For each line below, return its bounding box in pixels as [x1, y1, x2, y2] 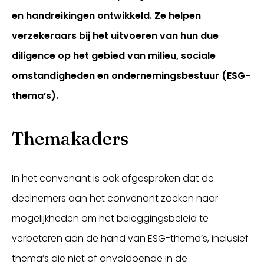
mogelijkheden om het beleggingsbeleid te [12, 212, 209, 225]
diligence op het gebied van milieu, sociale [12, 49, 216, 62]
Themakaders [12, 128, 128, 150]
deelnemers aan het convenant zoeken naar [12, 192, 218, 205]
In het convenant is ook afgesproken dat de [12, 171, 214, 185]
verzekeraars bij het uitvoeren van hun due [12, 29, 219, 42]
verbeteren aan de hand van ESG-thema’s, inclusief [12, 232, 249, 245]
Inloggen [27, 149, 65, 161]
